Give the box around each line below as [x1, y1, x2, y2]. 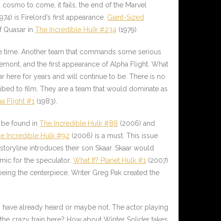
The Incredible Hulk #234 [35, 26, 116, 34]
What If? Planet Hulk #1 [73, 156, 146, 165]
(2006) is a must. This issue [70, 132, 158, 140]
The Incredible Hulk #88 [39, 119, 118, 128]
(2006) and [118, 119, 155, 128]
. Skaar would [111, 144, 154, 152]
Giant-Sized [107, 13, 144, 22]
